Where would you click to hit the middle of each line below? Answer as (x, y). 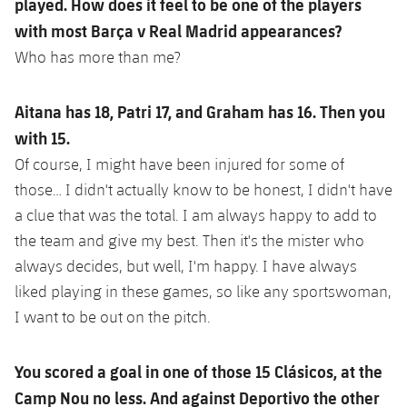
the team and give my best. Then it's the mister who (189, 240)
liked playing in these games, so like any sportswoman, (203, 291)
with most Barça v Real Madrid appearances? (178, 30)
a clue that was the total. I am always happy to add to (196, 214)
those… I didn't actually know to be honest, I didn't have (203, 189)
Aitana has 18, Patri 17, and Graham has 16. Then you (200, 111)
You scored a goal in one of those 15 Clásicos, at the (199, 371)
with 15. (42, 137)
